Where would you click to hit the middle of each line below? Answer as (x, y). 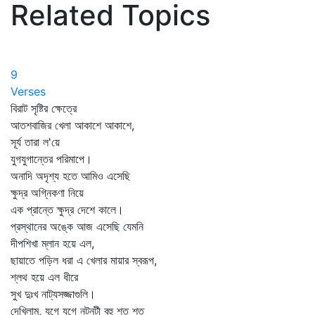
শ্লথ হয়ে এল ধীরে (44, 277)
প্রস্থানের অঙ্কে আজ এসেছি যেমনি (77, 226)
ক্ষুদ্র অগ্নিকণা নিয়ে (47, 193)
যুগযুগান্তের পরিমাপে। (51, 159)
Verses (28, 91)
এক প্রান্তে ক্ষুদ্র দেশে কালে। (67, 210)
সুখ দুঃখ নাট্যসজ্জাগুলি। (53, 294)
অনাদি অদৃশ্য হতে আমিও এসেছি (70, 176)
